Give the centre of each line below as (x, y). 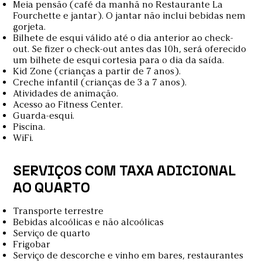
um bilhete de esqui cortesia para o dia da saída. (119, 60)
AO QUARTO (52, 187)
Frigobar (32, 244)
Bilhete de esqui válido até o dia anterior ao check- (123, 37)
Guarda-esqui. (44, 115)
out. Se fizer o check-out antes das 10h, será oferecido (130, 49)
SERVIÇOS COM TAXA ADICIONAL (125, 170)
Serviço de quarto (52, 233)
